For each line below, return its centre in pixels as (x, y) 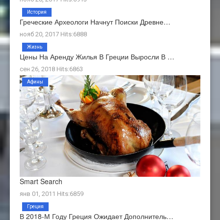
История (37, 12)
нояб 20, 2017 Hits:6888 (53, 34)
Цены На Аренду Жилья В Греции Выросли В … (97, 56)
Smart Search (41, 181)
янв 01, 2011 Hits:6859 (52, 193)
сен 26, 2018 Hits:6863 (51, 69)
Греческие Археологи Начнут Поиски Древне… (95, 21)
